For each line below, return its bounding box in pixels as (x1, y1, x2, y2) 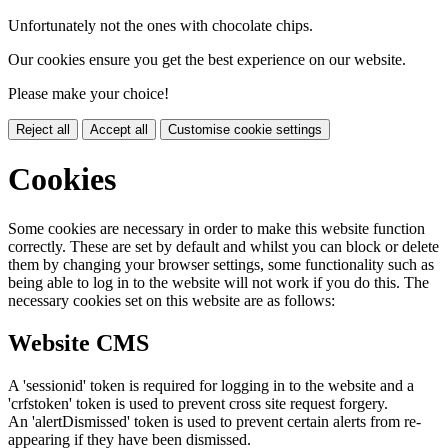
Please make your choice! (8, 84, 169, 102)
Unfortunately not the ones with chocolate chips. (8, 16, 313, 34)
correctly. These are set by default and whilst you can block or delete (8, 237, 439, 255)
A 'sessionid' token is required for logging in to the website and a (8, 376, 414, 394)
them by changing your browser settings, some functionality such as (8, 255, 434, 273)
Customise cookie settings (168, 121, 322, 137)
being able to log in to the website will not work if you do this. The (8, 273, 429, 291)
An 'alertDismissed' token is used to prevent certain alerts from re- (8, 412, 421, 430)
